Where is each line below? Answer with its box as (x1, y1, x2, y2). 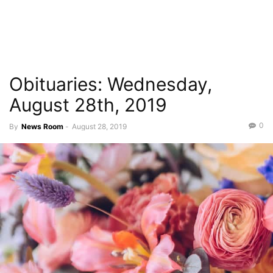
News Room (21, 122, 63, 131)
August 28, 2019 (72, 122, 127, 131)
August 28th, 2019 (9, 94, 167, 116)
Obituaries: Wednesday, (9, 73, 212, 95)
